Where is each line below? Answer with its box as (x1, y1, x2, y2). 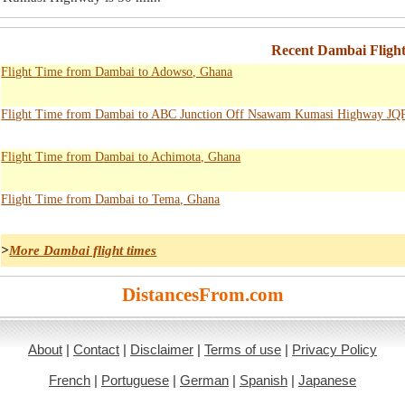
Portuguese (101, 372, 169, 388)
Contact (73, 342, 119, 357)
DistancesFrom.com (121, 284, 284, 306)
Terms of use (204, 342, 281, 357)
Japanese (298, 372, 356, 388)
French (49, 372, 90, 388)
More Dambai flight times (9, 243, 157, 258)
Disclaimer (130, 342, 193, 357)
